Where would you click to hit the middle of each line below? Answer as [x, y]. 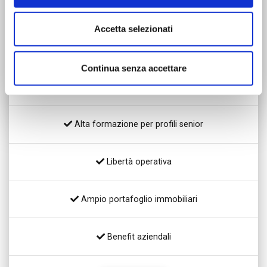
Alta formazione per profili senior [138, 124]
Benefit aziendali [138, 236]
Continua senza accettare [133, 68]
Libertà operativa [138, 162]
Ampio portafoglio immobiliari [138, 199]
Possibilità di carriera [138, 87]
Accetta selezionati [133, 29]
